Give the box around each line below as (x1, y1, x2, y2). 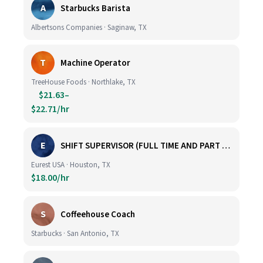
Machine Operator (60, 56, 130, 69)
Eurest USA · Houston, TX (31, 160, 110, 170)
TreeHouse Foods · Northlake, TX (31, 77, 136, 87)
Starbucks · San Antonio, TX (31, 228, 119, 239)
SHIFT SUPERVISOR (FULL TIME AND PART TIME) (222, 139, 230, 152)
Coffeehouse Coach (60, 208, 135, 221)
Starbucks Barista (60, 2, 130, 15)
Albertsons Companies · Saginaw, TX (31, 22, 147, 33)
